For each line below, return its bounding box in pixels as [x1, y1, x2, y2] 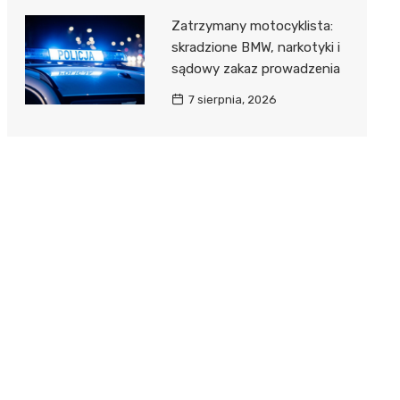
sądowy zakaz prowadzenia [171, 60, 340, 77]
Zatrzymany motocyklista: [171, 17, 333, 34]
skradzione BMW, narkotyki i [171, 38, 340, 55]
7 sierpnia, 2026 [187, 92, 277, 106]
